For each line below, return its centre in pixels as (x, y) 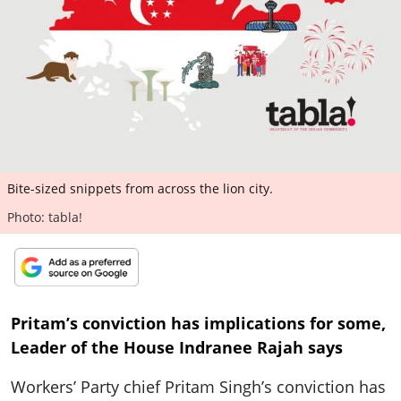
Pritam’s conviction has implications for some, (198, 324)
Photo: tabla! (45, 217)
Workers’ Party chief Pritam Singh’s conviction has (198, 387)
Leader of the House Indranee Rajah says (177, 348)
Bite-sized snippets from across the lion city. (140, 188)
